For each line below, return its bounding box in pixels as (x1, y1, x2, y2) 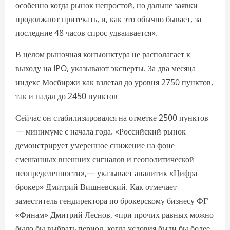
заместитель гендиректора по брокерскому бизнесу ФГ (15, 195, 208, 207)
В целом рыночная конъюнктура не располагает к (15, 49, 190, 61)
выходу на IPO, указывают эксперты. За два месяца (15, 63, 196, 74)
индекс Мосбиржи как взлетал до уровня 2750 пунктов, (15, 76, 213, 88)
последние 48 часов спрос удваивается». (15, 27, 158, 39)
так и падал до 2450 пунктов (15, 90, 118, 102)
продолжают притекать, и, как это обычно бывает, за (15, 13, 201, 25)
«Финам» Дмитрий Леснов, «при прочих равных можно (15, 209, 214, 221)
